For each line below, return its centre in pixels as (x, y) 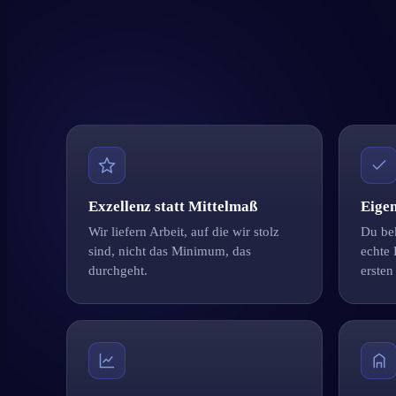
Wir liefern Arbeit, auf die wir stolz (184, 231)
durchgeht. (118, 270)
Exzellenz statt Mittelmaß (173, 206)
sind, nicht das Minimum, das (170, 251)
